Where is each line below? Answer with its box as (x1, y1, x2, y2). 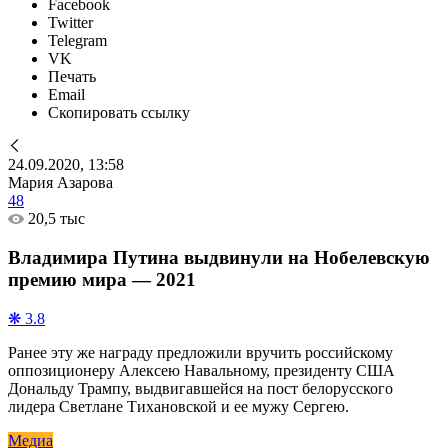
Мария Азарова (8, 174, 113, 191)
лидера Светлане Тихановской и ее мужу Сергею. (8, 398, 349, 416)
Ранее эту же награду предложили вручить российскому (8, 344, 393, 362)
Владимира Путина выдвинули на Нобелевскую (8, 246, 430, 268)
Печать (48, 68, 96, 85)
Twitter (48, 14, 93, 31)
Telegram (48, 32, 107, 49)
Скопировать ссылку (48, 104, 190, 121)
